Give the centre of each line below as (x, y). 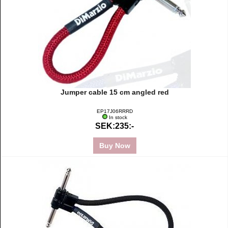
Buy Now (115, 146)
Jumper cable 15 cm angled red (115, 92)
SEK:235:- (115, 126)
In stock (118, 117)
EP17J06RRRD (115, 111)
